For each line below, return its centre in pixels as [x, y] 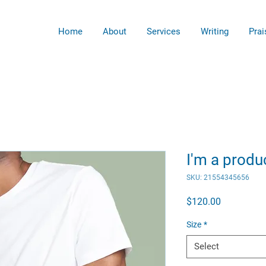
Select [207, 246]
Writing [215, 31]
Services [164, 31]
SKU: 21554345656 [218, 178]
